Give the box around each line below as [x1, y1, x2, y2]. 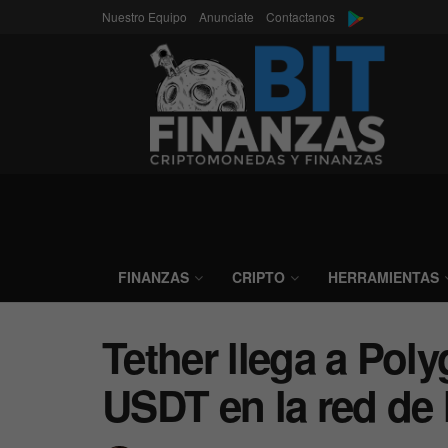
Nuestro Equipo [102, 8, 187, 25]
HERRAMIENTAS [328, 267, 439, 287]
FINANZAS [118, 267, 189, 287]
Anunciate [199, 8, 254, 25]
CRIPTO [232, 267, 285, 287]
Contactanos [266, 8, 335, 25]
